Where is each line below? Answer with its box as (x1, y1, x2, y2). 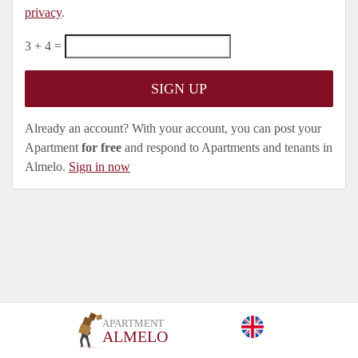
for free (82, 141, 121, 154)
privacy (25, 6, 62, 19)
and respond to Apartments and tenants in (121, 141, 332, 154)
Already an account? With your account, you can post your (25, 121, 321, 135)
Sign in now (69, 160, 130, 173)
